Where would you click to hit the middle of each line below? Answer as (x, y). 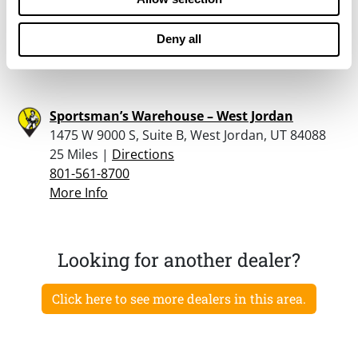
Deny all (179, 39)
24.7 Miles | (86, 23)
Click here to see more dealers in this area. (179, 298)
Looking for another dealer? (179, 259)
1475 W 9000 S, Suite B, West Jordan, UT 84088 (188, 135)
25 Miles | (81, 154)
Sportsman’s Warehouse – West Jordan (171, 115)
